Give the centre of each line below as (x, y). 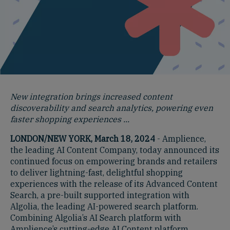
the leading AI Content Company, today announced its (115, 150)
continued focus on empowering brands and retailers (114, 161)
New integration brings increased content (91, 96)
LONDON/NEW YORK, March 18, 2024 (83, 138)
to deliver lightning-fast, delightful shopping (97, 172)
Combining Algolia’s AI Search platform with (96, 217)
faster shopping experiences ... (70, 119)
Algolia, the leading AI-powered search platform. (104, 206)
